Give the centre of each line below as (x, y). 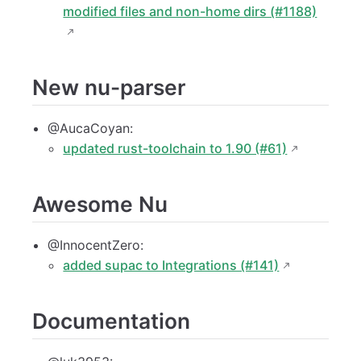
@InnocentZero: (96, 245)
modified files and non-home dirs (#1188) (190, 12)
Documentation (111, 320)
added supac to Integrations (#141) (171, 265)
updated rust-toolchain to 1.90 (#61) (175, 148)
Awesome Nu (100, 203)
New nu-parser (109, 87)
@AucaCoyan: (91, 128)
